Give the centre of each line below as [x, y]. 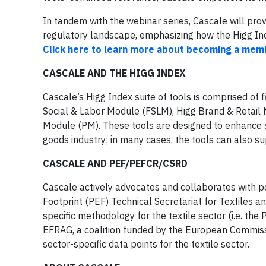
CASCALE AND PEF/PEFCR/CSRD [115, 163]
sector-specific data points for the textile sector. [146, 244]
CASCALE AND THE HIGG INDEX [114, 73]
